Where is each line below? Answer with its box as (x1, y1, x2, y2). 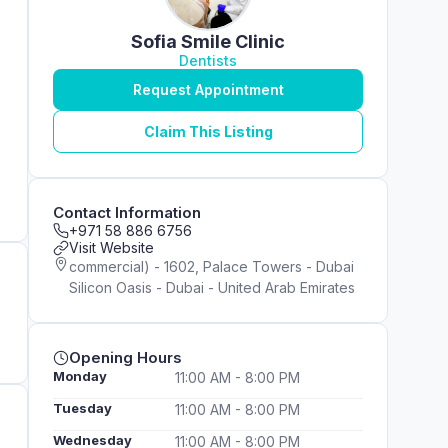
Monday (53, 368, 107, 384)
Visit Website (69, 239, 154, 256)
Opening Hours (69, 348, 182, 367)
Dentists (179, 52, 237, 69)
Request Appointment (132, 81, 284, 98)
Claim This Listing (143, 123, 273, 140)
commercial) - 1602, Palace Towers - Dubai (69, 258, 354, 275)
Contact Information (53, 203, 201, 222)
